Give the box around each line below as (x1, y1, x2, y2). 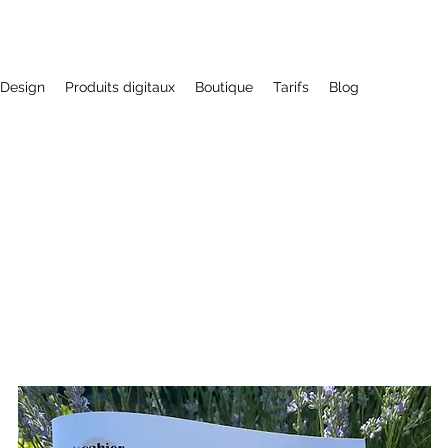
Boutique (195, 79, 253, 95)
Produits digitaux (65, 79, 175, 95)
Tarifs (273, 79, 309, 95)
